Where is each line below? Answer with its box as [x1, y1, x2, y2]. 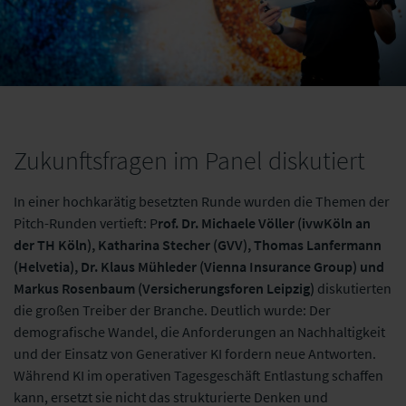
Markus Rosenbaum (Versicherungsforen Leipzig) [14, 278, 314, 297]
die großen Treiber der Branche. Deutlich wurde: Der [14, 300, 331, 319]
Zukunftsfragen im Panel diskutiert [14, 143, 371, 177]
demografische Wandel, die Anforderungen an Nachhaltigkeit [14, 322, 385, 341]
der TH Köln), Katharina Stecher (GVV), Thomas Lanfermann [14, 235, 382, 254]
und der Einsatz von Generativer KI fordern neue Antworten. [14, 343, 376, 362]
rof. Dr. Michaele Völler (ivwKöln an [158, 213, 371, 232]
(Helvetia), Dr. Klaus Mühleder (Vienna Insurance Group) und [14, 256, 384, 275]
